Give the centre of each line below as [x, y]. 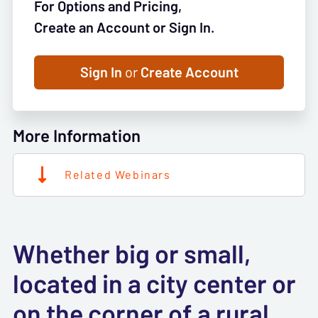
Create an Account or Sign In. [124, 27]
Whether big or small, [132, 254]
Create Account [188, 72]
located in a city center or [154, 284]
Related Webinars [118, 174]
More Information [77, 136]
